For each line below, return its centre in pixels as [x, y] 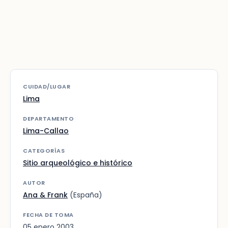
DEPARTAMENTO [48, 118]
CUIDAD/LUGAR [47, 86]
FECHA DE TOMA [48, 215]
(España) [85, 195]
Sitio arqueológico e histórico [78, 163]
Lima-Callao [46, 131]
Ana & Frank [45, 195]
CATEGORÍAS [44, 150]
